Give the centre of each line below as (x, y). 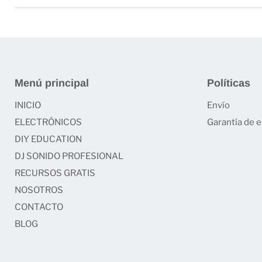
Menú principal (52, 83)
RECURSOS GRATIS (55, 173)
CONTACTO (39, 207)
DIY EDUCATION (48, 139)
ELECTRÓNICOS (48, 122)
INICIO (28, 105)
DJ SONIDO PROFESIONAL (69, 156)
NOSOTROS (39, 190)
